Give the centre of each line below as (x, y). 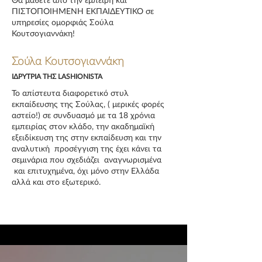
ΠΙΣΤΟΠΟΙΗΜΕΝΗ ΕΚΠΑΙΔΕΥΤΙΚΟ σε (83, 11)
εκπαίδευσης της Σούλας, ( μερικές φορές (88, 104)
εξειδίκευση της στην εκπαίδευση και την (87, 137)
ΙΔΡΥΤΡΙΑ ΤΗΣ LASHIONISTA (57, 76)
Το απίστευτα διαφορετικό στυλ (70, 93)
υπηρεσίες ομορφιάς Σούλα (63, 22)
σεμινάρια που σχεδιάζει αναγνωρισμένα (87, 159)
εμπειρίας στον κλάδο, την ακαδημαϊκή (83, 126)
